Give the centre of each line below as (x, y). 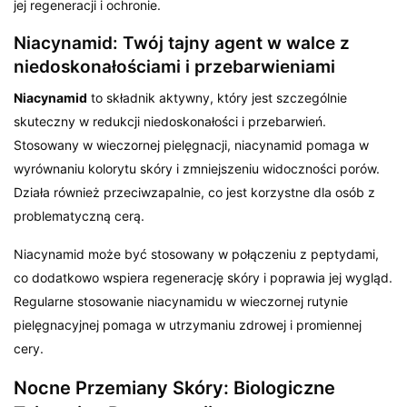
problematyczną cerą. (79, 215)
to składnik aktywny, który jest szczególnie (218, 97)
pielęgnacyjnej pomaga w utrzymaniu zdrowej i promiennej (188, 324)
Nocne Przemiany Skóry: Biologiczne (174, 387)
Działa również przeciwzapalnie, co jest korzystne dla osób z (195, 192)
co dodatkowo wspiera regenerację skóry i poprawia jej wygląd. (203, 277)
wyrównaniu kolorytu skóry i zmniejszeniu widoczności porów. (197, 168)
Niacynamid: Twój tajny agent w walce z (182, 43)
